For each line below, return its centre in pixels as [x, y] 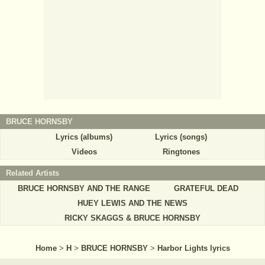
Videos [84, 151]
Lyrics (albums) [84, 137]
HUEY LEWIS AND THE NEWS [132, 203]
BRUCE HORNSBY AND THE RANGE [84, 188]
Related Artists [33, 173]
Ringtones [181, 151]
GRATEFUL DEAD [206, 188]
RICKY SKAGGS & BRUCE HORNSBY [132, 218]
